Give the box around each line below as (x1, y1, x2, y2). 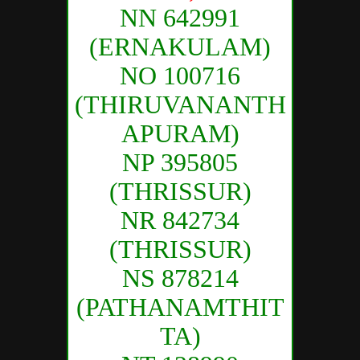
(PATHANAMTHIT (76, 292, 284, 321)
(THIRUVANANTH (74, 89, 286, 119)
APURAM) (121, 118, 239, 148)
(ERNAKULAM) (89, 31, 271, 61)
